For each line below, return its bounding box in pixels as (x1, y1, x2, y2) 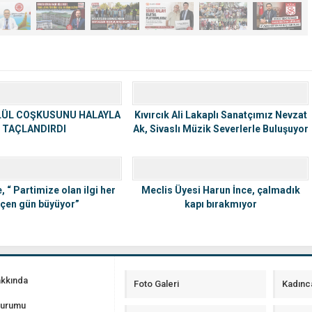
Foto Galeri (134, 278, 179, 289)
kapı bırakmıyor (184, 198, 257, 210)
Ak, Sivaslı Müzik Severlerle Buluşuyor (132, 123, 309, 134)
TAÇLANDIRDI (1, 123, 66, 134)
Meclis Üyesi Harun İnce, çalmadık (141, 184, 300, 196)
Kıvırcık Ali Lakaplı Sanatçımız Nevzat (134, 109, 307, 120)
